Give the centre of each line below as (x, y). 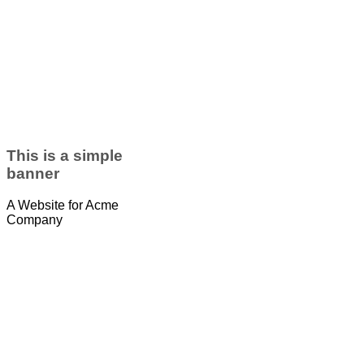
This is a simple (65, 156)
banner (33, 174)
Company (35, 219)
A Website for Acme (63, 205)
